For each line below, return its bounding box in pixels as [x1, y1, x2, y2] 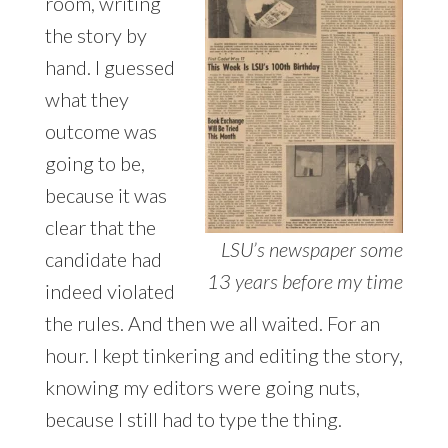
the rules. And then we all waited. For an [44, 311, 380, 336]
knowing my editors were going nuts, [44, 375, 360, 400]
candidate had [44, 247, 162, 272]
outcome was [44, 119, 157, 144]
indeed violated [44, 279, 175, 304]
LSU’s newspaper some [221, 237, 404, 262]
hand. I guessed [44, 55, 175, 80]
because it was [44, 183, 167, 208]
